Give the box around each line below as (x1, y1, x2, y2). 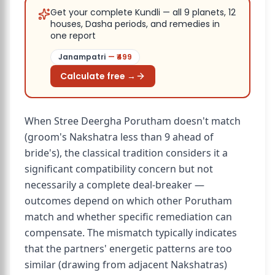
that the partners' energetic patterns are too (25, 242, 232, 255)
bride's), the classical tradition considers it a (25, 146, 228, 160)
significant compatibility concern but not (25, 162, 213, 176)
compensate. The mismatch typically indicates (25, 226, 237, 239)
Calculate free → (60, 70, 136, 82)
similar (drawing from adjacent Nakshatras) (25, 258, 227, 271)
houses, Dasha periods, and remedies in (50, 18, 220, 30)
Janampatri (58, 52, 106, 62)
